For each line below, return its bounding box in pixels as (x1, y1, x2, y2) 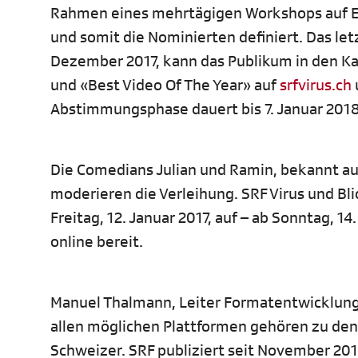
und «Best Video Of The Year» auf (50, 75, 280, 96)
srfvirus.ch (280, 75, 352, 96)
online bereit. (50, 232, 143, 253)
